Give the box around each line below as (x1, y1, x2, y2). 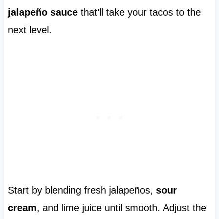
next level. (7, 24, 52, 36)
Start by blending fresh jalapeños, (7, 185, 156, 196)
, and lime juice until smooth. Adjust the (36, 202, 206, 214)
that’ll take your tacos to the (77, 7, 201, 18)
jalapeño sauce (7, 7, 78, 18)
